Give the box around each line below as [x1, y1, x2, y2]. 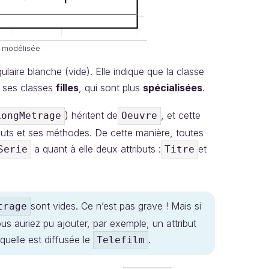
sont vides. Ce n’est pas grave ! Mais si [31, 200, 201, 212]
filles [56, 82, 79, 94]
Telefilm [97, 234, 145, 246]
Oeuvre [121, 110, 157, 121]
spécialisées [143, 82, 202, 94]
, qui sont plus [79, 82, 143, 94]
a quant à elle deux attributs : [31, 143, 161, 155]
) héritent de [65, 109, 118, 121]
